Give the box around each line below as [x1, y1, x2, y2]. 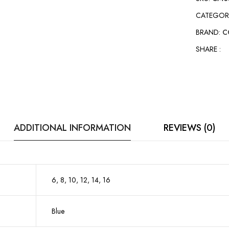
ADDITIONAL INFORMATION [14, 121, 131, 134]
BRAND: [196, 27, 223, 37]
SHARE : [196, 44, 221, 54]
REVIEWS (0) [164, 121, 215, 134]
